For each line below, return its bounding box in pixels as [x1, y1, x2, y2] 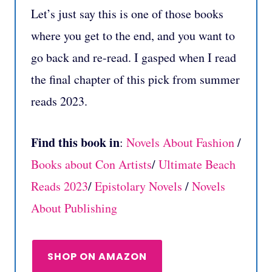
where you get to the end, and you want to [31, 27, 235, 44]
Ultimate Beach [158, 155, 236, 172]
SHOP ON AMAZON [47, 249, 147, 263]
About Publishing [31, 199, 117, 216]
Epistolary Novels [95, 177, 182, 194]
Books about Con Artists [31, 155, 152, 172]
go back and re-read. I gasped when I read [31, 49, 236, 66]
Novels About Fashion [126, 134, 234, 151]
